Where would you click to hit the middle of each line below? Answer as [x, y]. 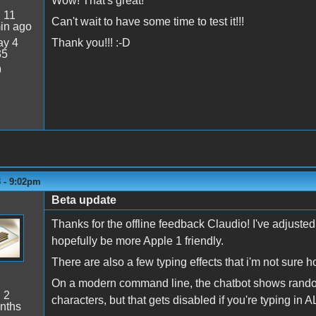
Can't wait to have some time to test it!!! [147, 21]
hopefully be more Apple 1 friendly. [137, 241]
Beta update [84, 200]
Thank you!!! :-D [91, 42]
